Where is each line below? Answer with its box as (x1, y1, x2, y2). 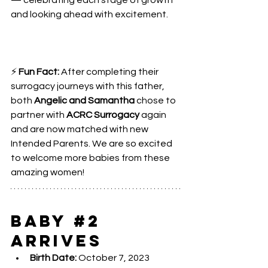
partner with (11, 110, 66, 120)
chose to (135, 96, 178, 105)
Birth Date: (30, 253, 77, 263)
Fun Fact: (19, 67, 59, 77)
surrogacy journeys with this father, (11, 81, 166, 91)
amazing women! (11, 167, 84, 177)
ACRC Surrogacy (66, 110, 141, 120)
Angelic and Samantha (34, 96, 135, 105)
